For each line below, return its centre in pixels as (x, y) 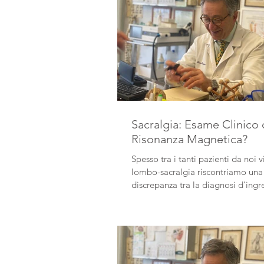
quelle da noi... (161, 198)
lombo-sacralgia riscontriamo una (197, 172)
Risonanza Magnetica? (189, 139)
